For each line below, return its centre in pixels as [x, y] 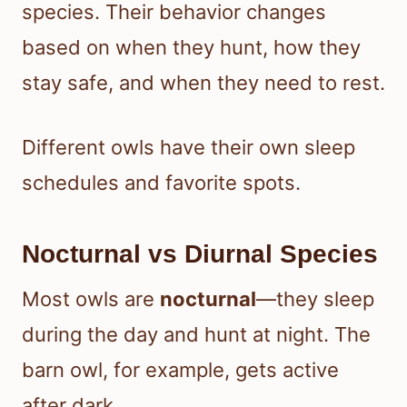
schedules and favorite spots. [161, 182]
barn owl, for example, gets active [180, 369]
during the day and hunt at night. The [196, 334]
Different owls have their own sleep [189, 147]
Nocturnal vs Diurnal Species [200, 253]
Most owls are [91, 298]
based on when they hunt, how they [191, 47]
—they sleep [315, 298]
